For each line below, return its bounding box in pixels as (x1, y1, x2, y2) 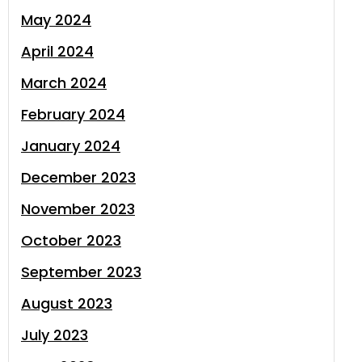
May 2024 (21, 10, 91, 30)
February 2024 (21, 104, 125, 124)
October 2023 (21, 230, 121, 250)
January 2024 (21, 136, 120, 156)
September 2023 (21, 262, 141, 282)
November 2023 (21, 199, 135, 219)
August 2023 (21, 293, 112, 314)
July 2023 (21, 325, 88, 345)
